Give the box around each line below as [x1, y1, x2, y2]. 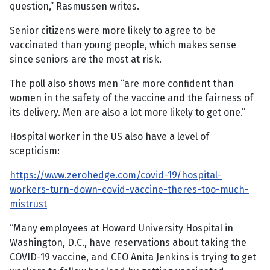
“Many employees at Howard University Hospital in [10, 222, 233, 234]
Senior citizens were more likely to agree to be [10, 25, 216, 37]
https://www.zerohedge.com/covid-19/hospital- [10, 169, 222, 181]
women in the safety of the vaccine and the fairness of [10, 92, 253, 104]
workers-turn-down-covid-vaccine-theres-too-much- [10, 184, 249, 196]
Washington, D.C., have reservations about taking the [10, 237, 246, 249]
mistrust [10, 198, 47, 210]
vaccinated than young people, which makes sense [10, 39, 236, 51]
